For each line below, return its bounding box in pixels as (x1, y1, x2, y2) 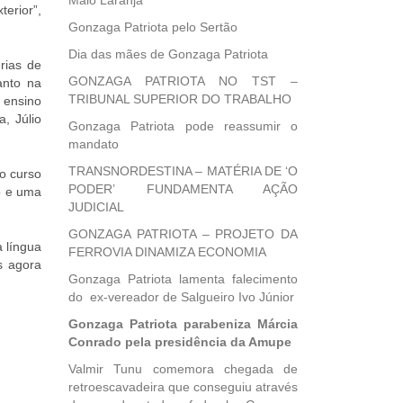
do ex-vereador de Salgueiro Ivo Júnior (68, 290, 294, 304)
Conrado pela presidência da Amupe (68, 335, 291, 349)
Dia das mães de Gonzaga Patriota (68, 47, 268, 61)
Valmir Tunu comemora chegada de (68, 362, 298, 376)
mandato (68, 137, 119, 151)
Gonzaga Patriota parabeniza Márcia (68, 317, 298, 331)
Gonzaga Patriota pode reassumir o (68, 119, 298, 133)
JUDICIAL (68, 200, 124, 214)
